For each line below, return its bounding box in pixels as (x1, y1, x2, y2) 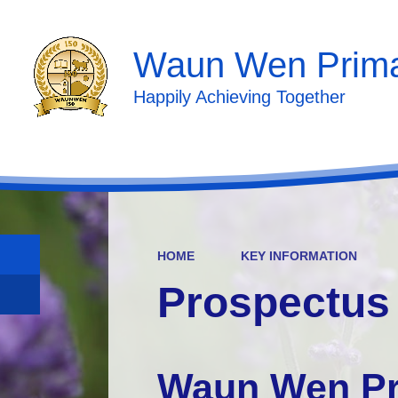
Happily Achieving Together (132, 86, 346, 107)
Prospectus (157, 278, 390, 326)
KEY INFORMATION (240, 248, 357, 263)
